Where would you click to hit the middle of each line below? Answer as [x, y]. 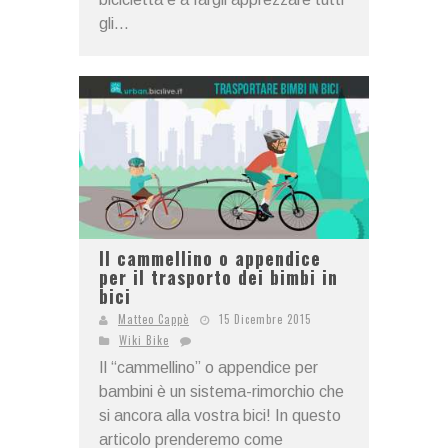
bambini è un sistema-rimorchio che [221, 392]
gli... [114, 23]
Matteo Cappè [153, 319]
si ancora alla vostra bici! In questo [220, 416]
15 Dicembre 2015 [265, 319]
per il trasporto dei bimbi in [218, 277]
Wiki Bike [144, 340]
